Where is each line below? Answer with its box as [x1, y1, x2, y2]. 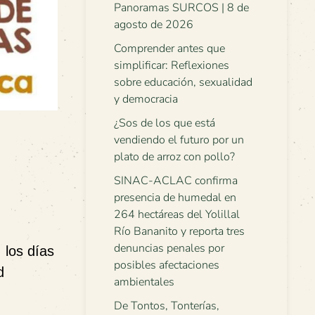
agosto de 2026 [114, 17, 193, 32]
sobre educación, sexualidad [114, 75, 252, 90]
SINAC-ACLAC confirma [114, 173, 238, 188]
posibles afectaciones [114, 257, 219, 273]
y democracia [114, 91, 178, 107]
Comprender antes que [114, 41, 225, 56]
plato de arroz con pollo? [114, 149, 235, 165]
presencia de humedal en [114, 190, 236, 205]
